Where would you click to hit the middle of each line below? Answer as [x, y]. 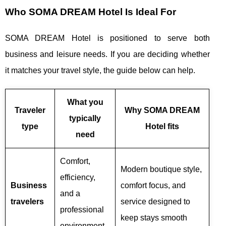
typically [85, 118]
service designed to [155, 201]
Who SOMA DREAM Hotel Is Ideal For [91, 12]
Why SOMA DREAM [162, 110]
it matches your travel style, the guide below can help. [100, 70]
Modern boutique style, [161, 169]
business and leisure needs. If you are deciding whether [107, 54]
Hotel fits [162, 126]
